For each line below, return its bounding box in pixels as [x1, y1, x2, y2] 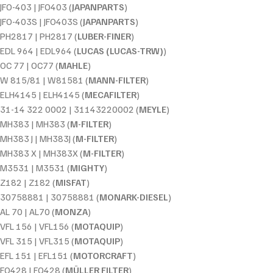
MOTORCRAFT [73, 249, 133, 261]
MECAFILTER [85, 88, 136, 100]
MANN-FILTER [88, 74, 146, 85]
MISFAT [55, 176, 87, 188]
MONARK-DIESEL [99, 191, 168, 202]
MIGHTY [70, 161, 104, 173]
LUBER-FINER [77, 30, 131, 41]
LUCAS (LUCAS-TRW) [77, 44, 163, 56]
